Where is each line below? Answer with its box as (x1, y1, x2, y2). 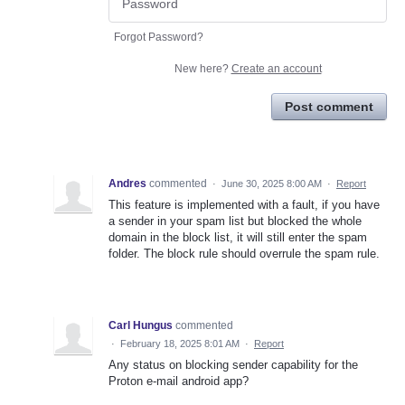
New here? (174, 62, 231, 76)
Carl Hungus (108, 319, 173, 333)
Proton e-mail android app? (108, 374, 249, 389)
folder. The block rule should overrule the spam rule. (108, 247, 380, 261)
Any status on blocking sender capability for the (108, 358, 358, 372)
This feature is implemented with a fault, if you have (108, 198, 380, 212)
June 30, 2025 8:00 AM (221, 178, 322, 190)
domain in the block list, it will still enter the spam (108, 231, 367, 245)
